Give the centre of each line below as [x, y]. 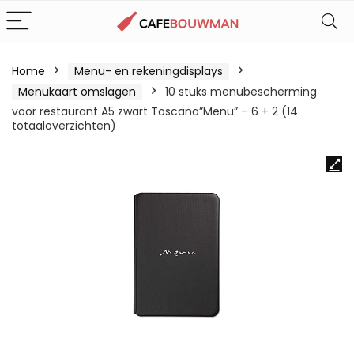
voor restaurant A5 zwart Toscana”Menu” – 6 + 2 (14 [155, 111]
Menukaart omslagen [77, 92]
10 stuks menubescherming [241, 92]
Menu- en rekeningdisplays [149, 71]
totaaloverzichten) [64, 126]
